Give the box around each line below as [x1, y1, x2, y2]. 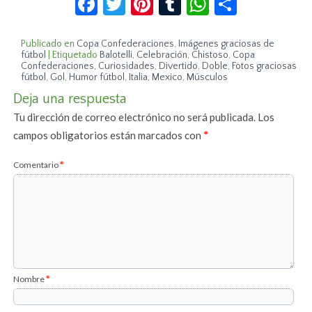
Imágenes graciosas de [178, 38, 275, 49]
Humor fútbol [69, 71, 125, 83]
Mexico [152, 71, 183, 83]
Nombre [13, 273, 47, 284]
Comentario [13, 159, 61, 170]
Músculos [187, 71, 228, 83]
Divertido [159, 60, 198, 72]
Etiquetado [52, 49, 98, 61]
